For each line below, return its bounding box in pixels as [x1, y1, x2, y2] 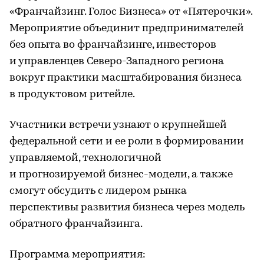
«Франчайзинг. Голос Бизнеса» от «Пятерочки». [9, 6, 252, 18]
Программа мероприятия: [9, 249, 146, 260]
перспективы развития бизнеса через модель [9, 202, 245, 213]
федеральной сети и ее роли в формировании [9, 136, 244, 147]
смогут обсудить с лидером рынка [9, 185, 187, 197]
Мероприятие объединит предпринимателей [9, 22, 244, 34]
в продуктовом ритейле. [9, 88, 135, 100]
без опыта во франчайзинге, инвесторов [9, 39, 216, 51]
